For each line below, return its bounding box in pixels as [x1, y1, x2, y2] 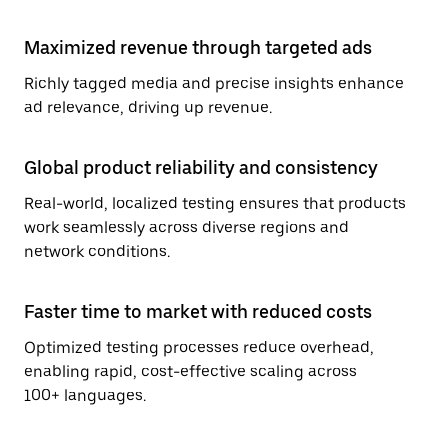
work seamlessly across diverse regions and [24, 218, 349, 237]
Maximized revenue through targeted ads [24, 37, 372, 58]
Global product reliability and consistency [24, 157, 378, 178]
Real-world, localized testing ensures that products [24, 194, 406, 213]
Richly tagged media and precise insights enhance [24, 74, 404, 93]
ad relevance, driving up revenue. [24, 98, 272, 117]
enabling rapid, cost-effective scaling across [24, 362, 357, 381]
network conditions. [24, 242, 170, 261]
